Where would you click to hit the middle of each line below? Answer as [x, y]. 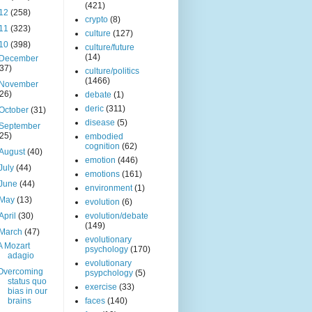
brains [19, 301]
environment [109, 188]
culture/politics [112, 71]
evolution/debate [117, 216]
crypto [96, 20]
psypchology [109, 273]
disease [100, 123]
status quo [27, 282]
